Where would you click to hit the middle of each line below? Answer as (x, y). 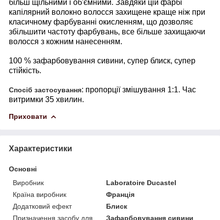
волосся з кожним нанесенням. (66, 41)
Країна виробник (40, 194)
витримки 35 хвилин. (46, 99)
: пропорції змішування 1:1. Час (139, 89)
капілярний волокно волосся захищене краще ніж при (107, 12)
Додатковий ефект (42, 206)
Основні (23, 169)
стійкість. (25, 70)
